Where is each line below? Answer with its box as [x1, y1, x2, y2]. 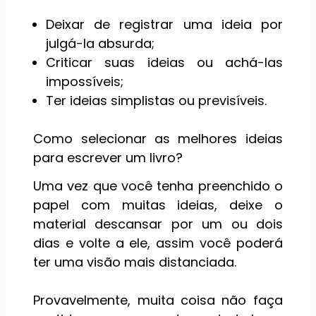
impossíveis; [46, 72, 124, 90]
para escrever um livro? [33, 148, 183, 166]
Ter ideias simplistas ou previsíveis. [46, 91, 267, 109]
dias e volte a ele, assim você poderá [33, 234, 283, 253]
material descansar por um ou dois [33, 215, 283, 233]
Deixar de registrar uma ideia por [46, 15, 283, 33]
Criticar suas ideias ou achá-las [46, 53, 283, 71]
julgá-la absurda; [46, 34, 155, 52]
